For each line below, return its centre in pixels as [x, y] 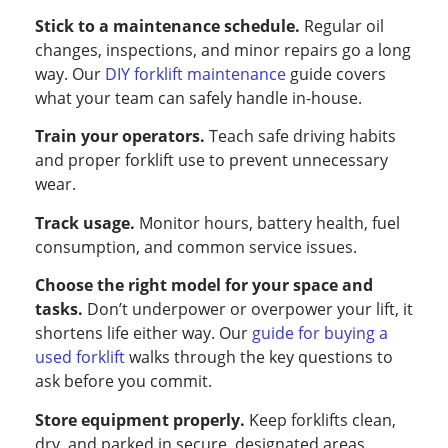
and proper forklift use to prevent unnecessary [211, 160]
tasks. [59, 309]
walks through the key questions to [259, 357]
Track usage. [85, 222]
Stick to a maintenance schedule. [167, 26]
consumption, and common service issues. [196, 246]
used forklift [80, 357]
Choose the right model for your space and [204, 285]
